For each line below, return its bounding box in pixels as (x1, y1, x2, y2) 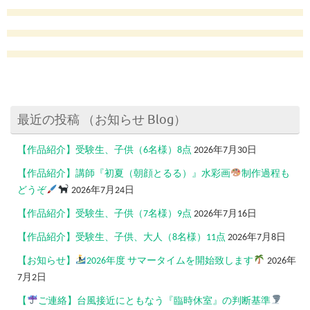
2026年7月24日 (71, 185, 134, 196)
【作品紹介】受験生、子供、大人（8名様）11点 (17, 232, 226, 243)
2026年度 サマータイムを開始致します (86, 255, 254, 266)
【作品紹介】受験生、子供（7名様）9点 (17, 208, 192, 219)
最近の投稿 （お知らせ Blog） (17, 111, 186, 127)
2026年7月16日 (194, 208, 257, 219)
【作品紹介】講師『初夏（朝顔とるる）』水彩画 (17, 168, 230, 179)
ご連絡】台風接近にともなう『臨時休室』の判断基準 (38, 295, 271, 307)
